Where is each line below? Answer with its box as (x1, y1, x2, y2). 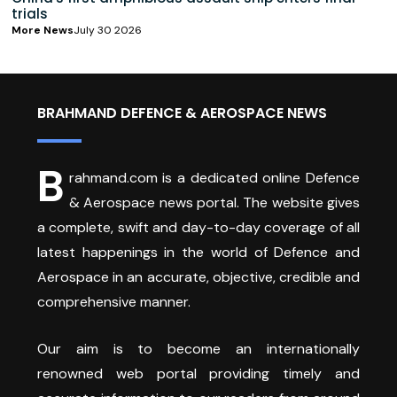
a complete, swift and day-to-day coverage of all (37, 217, 360, 237)
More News (12, 22, 74, 37)
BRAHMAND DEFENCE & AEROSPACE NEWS (37, 102, 327, 123)
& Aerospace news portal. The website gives (68, 192, 360, 212)
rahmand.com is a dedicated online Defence (68, 167, 360, 187)
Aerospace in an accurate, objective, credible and (37, 267, 360, 286)
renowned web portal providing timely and (37, 363, 360, 383)
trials (12, 4, 48, 23)
